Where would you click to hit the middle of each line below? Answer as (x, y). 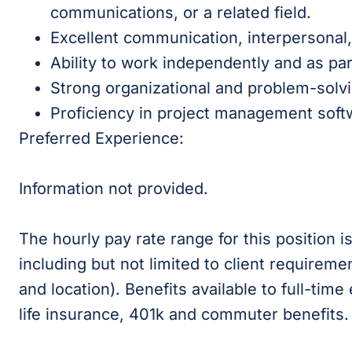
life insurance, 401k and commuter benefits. (184, 314)
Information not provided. (114, 189)
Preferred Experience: (101, 138)
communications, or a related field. (181, 13)
